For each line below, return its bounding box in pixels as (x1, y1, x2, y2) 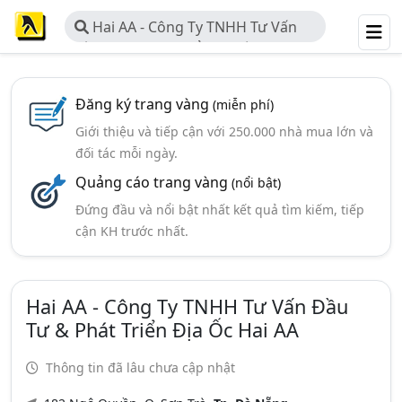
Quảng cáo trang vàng (74, 172, 232, 192)
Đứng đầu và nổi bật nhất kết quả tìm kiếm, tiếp (74, 201, 364, 218)
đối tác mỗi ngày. (74, 144, 178, 162)
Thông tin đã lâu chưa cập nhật (42, 359, 235, 376)
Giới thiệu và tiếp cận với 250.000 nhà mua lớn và (74, 123, 373, 140)
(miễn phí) (212, 96, 274, 113)
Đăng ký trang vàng (74, 94, 213, 114)
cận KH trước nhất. (74, 223, 188, 240)
